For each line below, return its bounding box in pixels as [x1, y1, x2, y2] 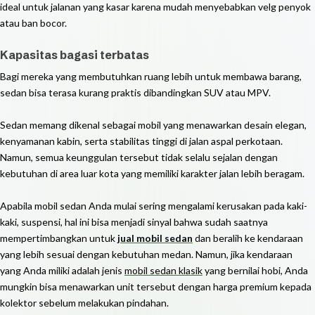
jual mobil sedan [117, 232, 193, 244]
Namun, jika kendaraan [195, 248, 292, 260]
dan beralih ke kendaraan [193, 232, 303, 244]
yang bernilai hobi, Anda [202, 264, 308, 276]
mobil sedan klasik [124, 264, 202, 276]
